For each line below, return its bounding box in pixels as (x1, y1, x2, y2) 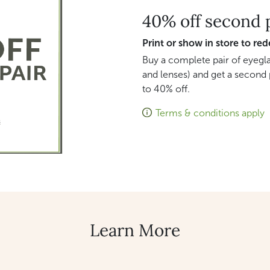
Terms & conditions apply (155, 107, 265, 119)
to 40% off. (142, 83, 190, 95)
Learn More (90, 219, 180, 241)
